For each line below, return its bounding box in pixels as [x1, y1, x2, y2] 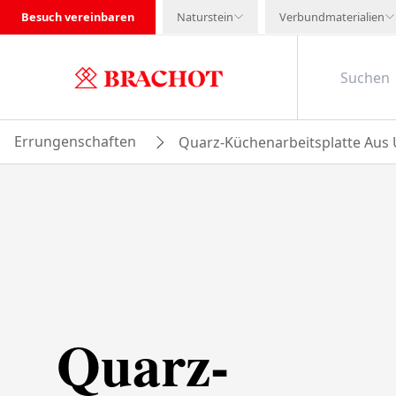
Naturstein [177, 9, 233, 25]
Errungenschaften [14, 132, 136, 151]
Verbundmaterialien [279, 9, 385, 25]
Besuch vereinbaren [21, 9, 134, 25]
